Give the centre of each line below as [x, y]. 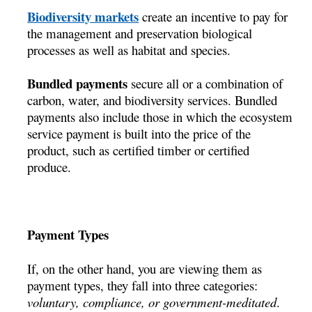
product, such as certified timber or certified [139, 150]
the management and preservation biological [140, 33]
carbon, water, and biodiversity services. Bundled [153, 100]
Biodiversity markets [83, 17]
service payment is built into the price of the [139, 134]
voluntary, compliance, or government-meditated [152, 302]
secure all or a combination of [205, 84]
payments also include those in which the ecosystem [160, 117]
